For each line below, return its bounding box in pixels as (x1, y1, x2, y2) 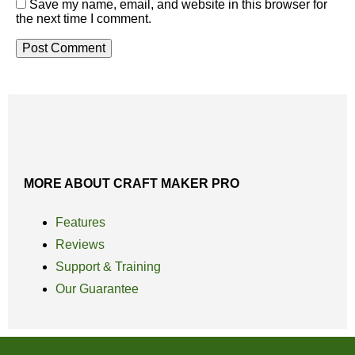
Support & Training (55, 260, 161, 274)
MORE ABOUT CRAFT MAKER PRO (24, 177, 239, 191)
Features (55, 216, 105, 230)
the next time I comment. (16, 11, 151, 25)
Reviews (55, 238, 105, 252)
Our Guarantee (55, 282, 139, 296)
